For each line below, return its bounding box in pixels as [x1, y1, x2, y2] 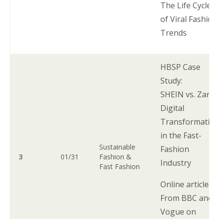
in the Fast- [160, 130, 202, 141]
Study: [160, 75, 185, 86]
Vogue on [160, 206, 197, 217]
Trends [160, 27, 189, 38]
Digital [160, 102, 185, 113]
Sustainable [99, 142, 136, 152]
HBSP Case [160, 61, 201, 72]
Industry [160, 157, 196, 168]
